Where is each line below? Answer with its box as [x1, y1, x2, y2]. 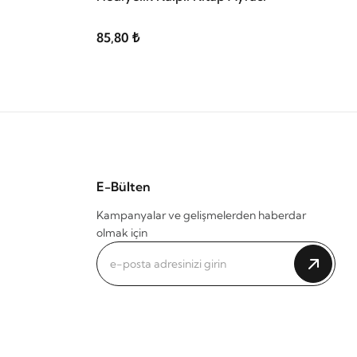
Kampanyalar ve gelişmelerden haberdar [96, 208, 306, 222]
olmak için [96, 226, 147, 240]
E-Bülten [96, 178, 151, 194]
